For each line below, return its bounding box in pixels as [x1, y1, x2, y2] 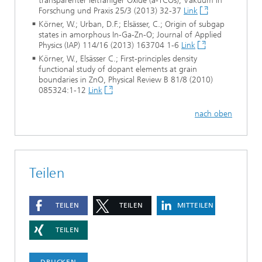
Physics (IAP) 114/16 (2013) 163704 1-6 [39, 40, 181, 50]
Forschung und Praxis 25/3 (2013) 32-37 [39, 6, 184, 16]
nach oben [195, 108, 232, 119]
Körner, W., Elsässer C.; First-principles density [39, 54, 197, 64]
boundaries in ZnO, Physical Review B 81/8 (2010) [39, 75, 213, 85]
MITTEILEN [177, 201, 214, 210]
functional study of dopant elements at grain [39, 64, 197, 74]
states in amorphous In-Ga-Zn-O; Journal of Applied [39, 30, 222, 40]
